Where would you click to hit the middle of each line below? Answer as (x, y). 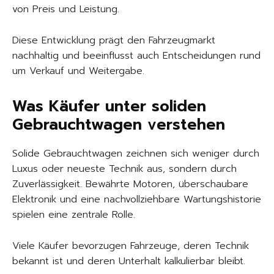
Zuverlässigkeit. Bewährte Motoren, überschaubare (130, 184)
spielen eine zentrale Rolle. (74, 215)
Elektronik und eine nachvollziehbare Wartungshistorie (137, 199)
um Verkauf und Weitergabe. (78, 71)
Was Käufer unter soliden (109, 106)
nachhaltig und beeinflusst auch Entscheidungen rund (136, 56)
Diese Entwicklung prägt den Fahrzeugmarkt (114, 40)
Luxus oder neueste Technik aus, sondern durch (124, 169)
